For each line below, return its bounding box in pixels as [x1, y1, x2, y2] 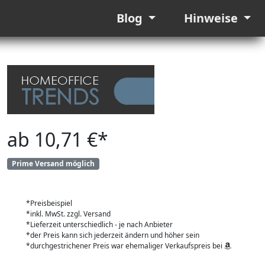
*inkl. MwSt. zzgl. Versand [26, 209, 111, 219]
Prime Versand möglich [11, 159, 95, 169]
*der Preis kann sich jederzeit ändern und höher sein [26, 230, 199, 241]
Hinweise [183, 10, 241, 26]
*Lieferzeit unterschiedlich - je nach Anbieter [26, 219, 173, 230]
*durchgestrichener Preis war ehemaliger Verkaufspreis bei [26, 241, 224, 251]
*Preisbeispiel [26, 198, 72, 209]
